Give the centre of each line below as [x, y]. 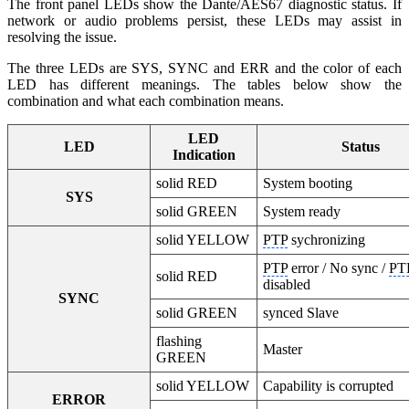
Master [283, 349]
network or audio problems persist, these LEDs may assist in [204, 20]
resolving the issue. [62, 37]
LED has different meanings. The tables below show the [204, 84]
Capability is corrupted [329, 385]
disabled [287, 284]
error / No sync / [339, 267]
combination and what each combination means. [146, 100]
